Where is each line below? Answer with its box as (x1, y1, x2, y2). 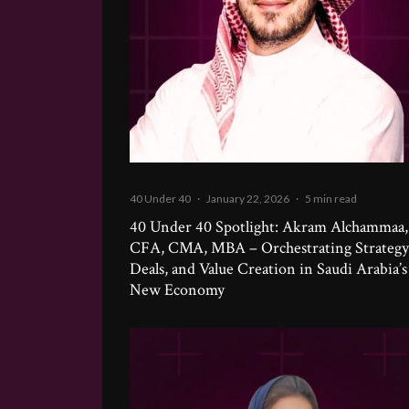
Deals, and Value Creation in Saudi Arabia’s (130, 258, 407, 280)
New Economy (130, 279, 225, 301)
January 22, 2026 (206, 192, 289, 206)
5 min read (305, 192, 357, 206)
